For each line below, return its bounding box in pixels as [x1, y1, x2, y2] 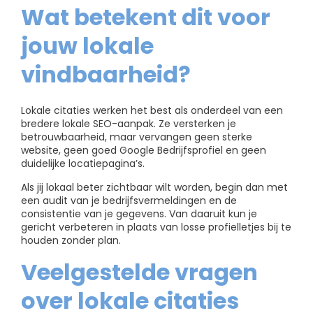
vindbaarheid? [21, 58, 191, 90]
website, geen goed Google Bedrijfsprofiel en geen [21, 143, 266, 158]
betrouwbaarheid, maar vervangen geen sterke [21, 130, 252, 145]
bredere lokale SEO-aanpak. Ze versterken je [21, 117, 236, 131]
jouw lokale [21, 29, 154, 61]
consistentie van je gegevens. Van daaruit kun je [21, 207, 257, 221]
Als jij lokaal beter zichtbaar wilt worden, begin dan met [21, 180, 288, 195]
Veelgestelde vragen [21, 256, 258, 289]
